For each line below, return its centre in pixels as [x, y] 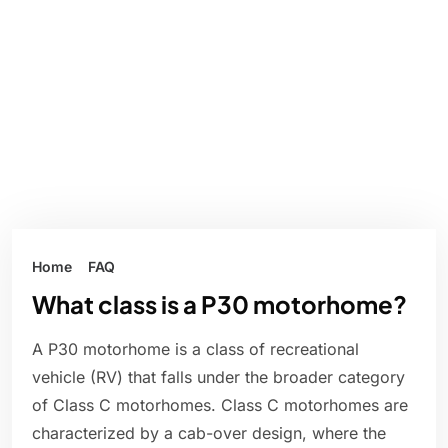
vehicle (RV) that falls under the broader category [218, 377]
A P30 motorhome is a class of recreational [195, 349]
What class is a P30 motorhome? [219, 304]
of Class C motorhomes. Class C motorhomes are [220, 405]
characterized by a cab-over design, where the [209, 433]
